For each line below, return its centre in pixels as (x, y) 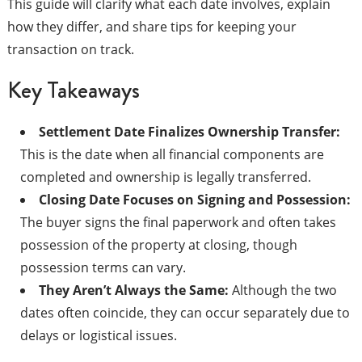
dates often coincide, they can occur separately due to (185, 312)
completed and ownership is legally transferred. (165, 177)
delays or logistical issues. (98, 335)
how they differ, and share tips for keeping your (152, 26)
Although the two (282, 290)
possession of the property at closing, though (158, 244)
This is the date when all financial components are (172, 154)
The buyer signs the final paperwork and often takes (178, 222)
